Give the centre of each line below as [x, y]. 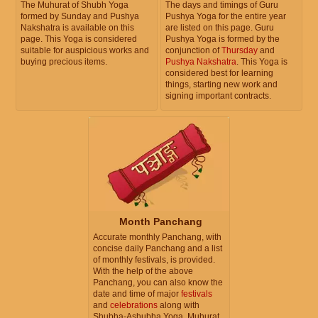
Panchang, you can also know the [158, 283]
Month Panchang [160, 221]
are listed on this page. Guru [220, 27]
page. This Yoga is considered [79, 39]
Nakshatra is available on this [77, 27]
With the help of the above [143, 271]
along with [179, 305]
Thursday [240, 50]
